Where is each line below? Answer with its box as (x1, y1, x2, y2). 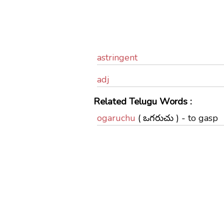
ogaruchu (96, 112, 135, 124)
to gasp (187, 112, 218, 124)
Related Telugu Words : (93, 95, 192, 108)
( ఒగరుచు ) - (135, 112, 188, 124)
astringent (96, 51, 137, 63)
